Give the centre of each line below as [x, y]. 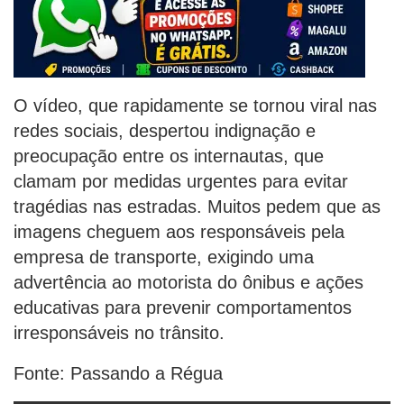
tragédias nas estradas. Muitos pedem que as [197, 207]
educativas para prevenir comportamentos [183, 308]
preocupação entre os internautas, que [169, 156]
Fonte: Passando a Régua [118, 374]
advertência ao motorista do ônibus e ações [188, 283]
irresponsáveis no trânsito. [119, 333]
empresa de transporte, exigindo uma [164, 257]
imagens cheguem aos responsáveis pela [179, 232]
